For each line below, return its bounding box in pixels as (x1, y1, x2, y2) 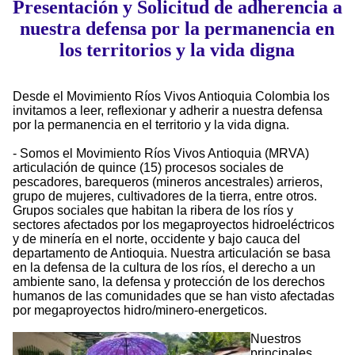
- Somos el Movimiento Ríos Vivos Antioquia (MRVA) (13, 147, 309, 161)
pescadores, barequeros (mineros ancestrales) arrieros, (13, 175, 323, 189)
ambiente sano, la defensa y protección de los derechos (13, 275, 325, 289)
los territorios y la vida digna (59, 40, 296, 61)
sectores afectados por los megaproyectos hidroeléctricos (13, 218, 334, 232)
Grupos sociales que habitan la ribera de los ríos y (13, 204, 293, 218)
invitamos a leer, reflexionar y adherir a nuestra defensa (13, 104, 323, 118)
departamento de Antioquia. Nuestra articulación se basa (13, 246, 330, 261)
